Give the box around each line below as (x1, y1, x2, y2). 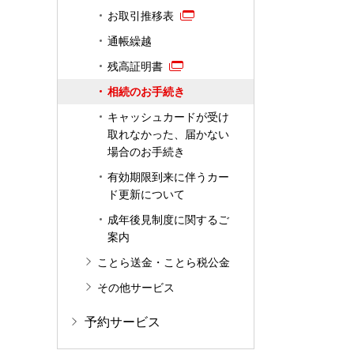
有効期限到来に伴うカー (107, 171, 229, 183)
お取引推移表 (107, 9, 174, 22)
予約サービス (85, 315, 160, 329)
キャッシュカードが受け (107, 111, 229, 123)
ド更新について (107, 188, 185, 201)
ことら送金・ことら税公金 (97, 256, 230, 269)
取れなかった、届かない (107, 128, 229, 141)
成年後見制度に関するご (107, 213, 229, 226)
